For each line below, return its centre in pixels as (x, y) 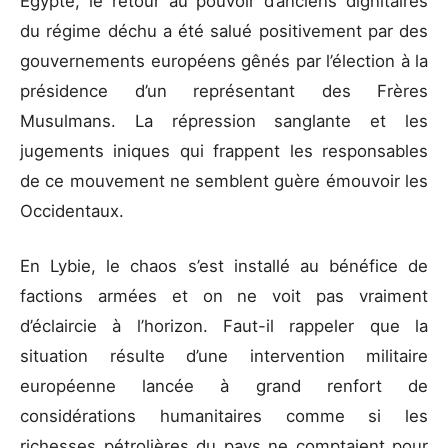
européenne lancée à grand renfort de (224, 386)
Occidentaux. (72, 210)
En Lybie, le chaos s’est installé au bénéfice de (224, 266)
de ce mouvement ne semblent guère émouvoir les (224, 180)
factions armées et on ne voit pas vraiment (224, 296)
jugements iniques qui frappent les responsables (224, 150)
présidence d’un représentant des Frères (224, 90)
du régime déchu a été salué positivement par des (224, 30)
